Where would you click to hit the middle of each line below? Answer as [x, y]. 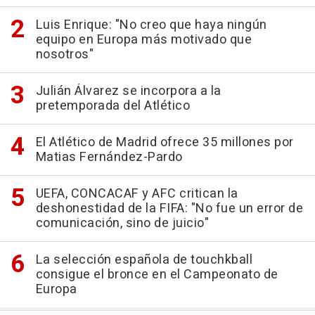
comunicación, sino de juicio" [122, 224]
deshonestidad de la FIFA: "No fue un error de [169, 209]
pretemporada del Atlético [112, 106]
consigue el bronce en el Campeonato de [157, 275]
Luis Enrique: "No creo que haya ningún [151, 25]
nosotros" [64, 55]
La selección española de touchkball [144, 260]
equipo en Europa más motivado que [143, 40]
